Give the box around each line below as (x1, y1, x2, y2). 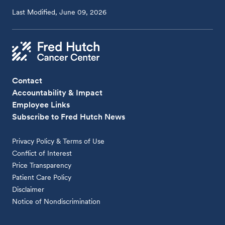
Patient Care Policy (12, 173, 72, 181)
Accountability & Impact (12, 87, 103, 97)
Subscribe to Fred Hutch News (12, 111, 126, 122)
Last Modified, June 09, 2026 (12, 8, 107, 16)
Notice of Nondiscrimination (12, 197, 101, 205)
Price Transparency (12, 161, 72, 169)
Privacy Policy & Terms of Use (12, 137, 105, 145)
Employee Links (12, 99, 70, 109)
